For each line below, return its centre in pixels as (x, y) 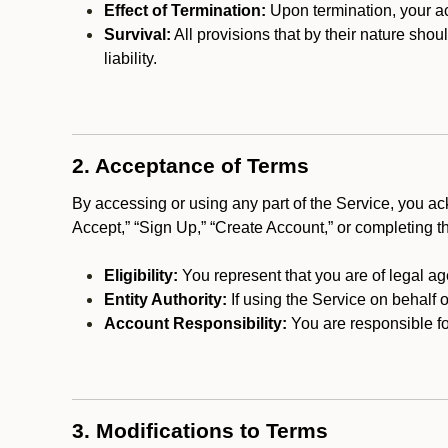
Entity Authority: (165, 299)
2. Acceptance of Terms (190, 166)
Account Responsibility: (195, 323)
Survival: (137, 34)
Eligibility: (141, 275)
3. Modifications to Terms (200, 431)
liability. (130, 58)
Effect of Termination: (185, 10)
